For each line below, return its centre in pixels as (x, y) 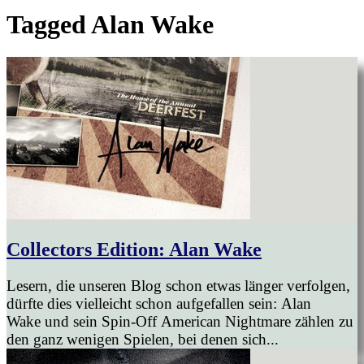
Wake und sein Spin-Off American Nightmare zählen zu (180, 321)
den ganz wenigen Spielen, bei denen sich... (143, 339)
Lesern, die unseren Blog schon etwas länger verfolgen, (178, 286)
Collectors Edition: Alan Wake (134, 250)
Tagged (49, 24)
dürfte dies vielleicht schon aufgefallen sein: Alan (159, 303)
